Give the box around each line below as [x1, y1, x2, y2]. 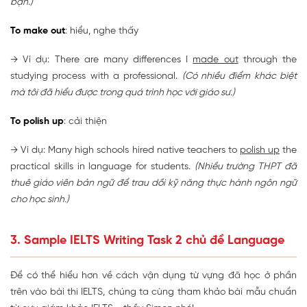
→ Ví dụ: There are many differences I [10, 54, 193, 65]
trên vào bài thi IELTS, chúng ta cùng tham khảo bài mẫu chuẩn [10, 286, 297, 297]
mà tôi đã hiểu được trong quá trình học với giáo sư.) [10, 87, 235, 98]
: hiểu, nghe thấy [65, 25, 138, 36]
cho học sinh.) [10, 194, 69, 205]
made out [193, 54, 238, 65]
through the [238, 54, 297, 65]
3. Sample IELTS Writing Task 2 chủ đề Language [10, 234, 284, 247]
